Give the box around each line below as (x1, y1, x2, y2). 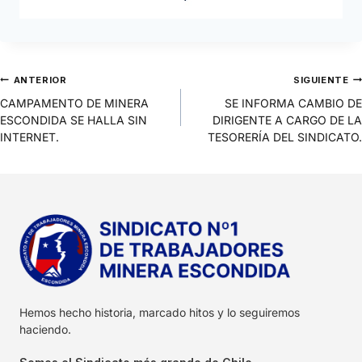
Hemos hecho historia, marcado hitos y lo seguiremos (19, 305, 300, 319)
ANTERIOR (13, 74, 67, 86)
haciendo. (19, 322, 71, 336)
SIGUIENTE (293, 74, 349, 86)
